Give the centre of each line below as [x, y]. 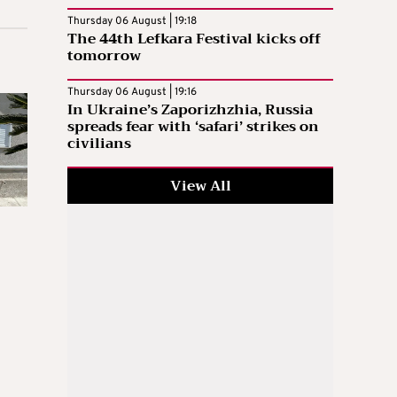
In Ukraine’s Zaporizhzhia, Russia [190, 109]
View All [200, 186]
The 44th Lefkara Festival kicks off [194, 39]
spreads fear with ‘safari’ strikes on [193, 126]
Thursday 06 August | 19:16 [132, 92]
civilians [99, 143]
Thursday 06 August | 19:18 [132, 21]
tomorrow [104, 55]
